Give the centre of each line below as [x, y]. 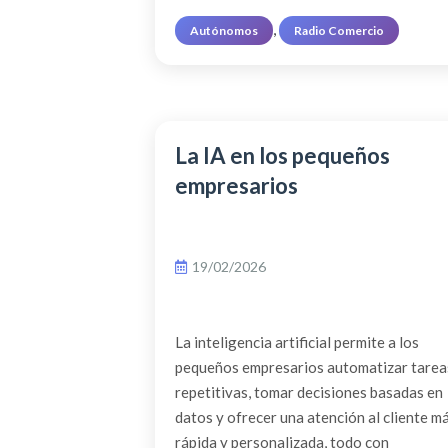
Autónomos [223, 31]
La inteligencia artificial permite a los [296, 342]
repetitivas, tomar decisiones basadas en [308, 392]
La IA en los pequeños [282, 156]
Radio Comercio [338, 31]
